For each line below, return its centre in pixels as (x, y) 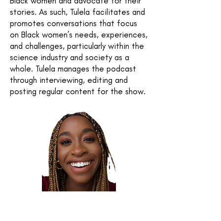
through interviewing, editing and (69, 80)
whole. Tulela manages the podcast (73, 69)
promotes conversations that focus (74, 23)
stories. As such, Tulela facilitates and (77, 12)
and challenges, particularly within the (77, 46)
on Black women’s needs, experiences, (79, 35)
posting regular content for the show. (79, 91)
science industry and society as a (70, 57)
